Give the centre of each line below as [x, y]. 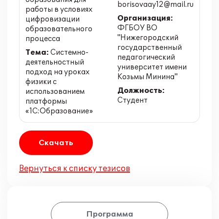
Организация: [145, 18]
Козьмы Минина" [147, 77]
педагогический [146, 57]
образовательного [59, 29]
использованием [55, 92]
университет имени [152, 67]
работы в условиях [59, 10]
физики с [41, 82]
